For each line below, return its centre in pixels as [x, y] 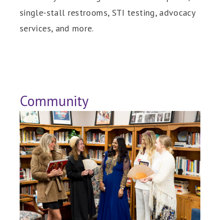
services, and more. [57, 28]
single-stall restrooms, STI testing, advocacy [108, 12]
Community [54, 101]
